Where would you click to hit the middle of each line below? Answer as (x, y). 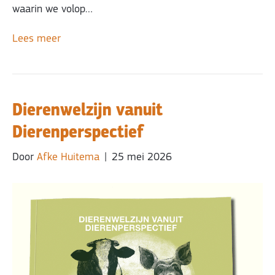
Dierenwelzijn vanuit (87, 110)
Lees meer (37, 39)
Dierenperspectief (78, 132)
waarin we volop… (52, 10)
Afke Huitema (68, 158)
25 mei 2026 (142, 158)
